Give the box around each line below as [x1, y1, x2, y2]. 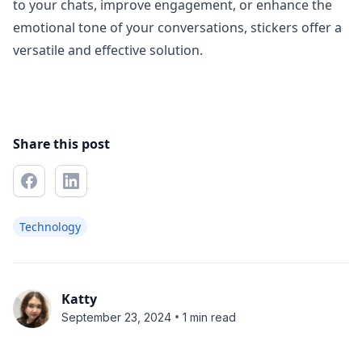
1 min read [183, 309, 236, 324]
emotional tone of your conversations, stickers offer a [13, 19, 342, 36]
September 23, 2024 [61, 309, 171, 324]
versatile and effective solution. [13, 41, 203, 59]
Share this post [13, 135, 110, 153]
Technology [19, 219, 81, 234]
